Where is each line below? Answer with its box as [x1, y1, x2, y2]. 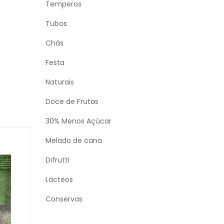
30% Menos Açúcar [45, 116, 111, 126]
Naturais [45, 77, 74, 87]
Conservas [45, 194, 82, 204]
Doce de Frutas [45, 96, 98, 106]
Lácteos [45, 174, 73, 184]
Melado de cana [45, 135, 102, 145]
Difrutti [45, 155, 69, 165]
